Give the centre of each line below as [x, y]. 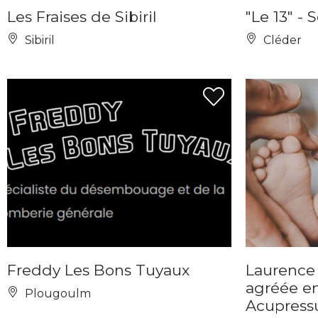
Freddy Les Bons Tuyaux [98, 270]
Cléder [281, 40]
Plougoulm [56, 294]
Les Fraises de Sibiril [82, 17]
